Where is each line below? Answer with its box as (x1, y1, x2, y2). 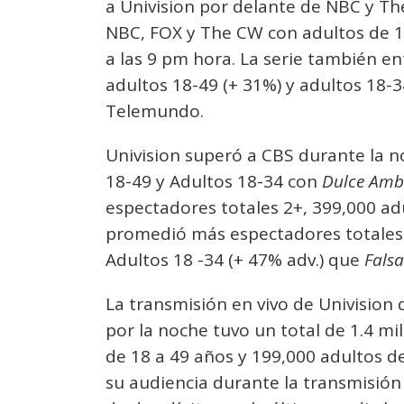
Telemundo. (106, 99, 204, 123)
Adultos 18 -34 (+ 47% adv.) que (106, 248, 364, 271)
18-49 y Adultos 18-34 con (106, 170, 322, 193)
